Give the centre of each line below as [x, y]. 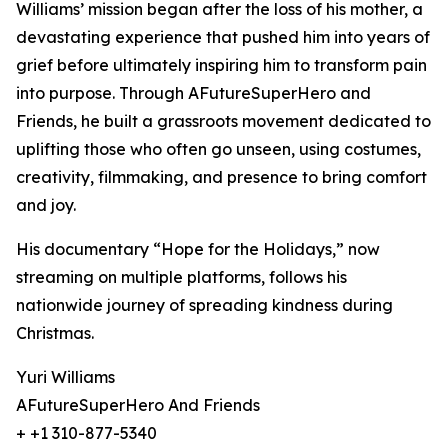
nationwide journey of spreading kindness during [204, 305]
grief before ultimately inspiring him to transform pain [221, 65]
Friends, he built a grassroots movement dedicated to [223, 121]
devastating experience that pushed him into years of [223, 37]
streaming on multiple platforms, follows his [181, 277]
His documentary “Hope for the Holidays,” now [198, 249]
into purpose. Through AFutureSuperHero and [193, 93]
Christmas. [55, 333]
